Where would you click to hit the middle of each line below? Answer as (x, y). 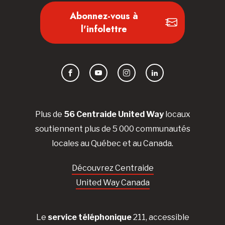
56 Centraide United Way (114, 114)
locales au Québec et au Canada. (113, 143)
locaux (177, 114)
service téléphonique (89, 217)
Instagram (143, 78)
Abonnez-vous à (104, 16)
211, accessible (160, 217)
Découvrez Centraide (113, 168)
